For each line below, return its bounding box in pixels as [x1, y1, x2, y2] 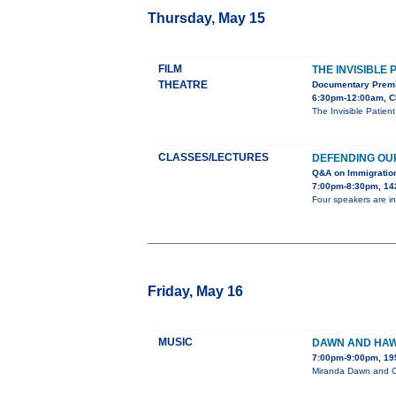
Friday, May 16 [148, 284, 243, 300]
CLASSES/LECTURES [158, 151, 269, 164]
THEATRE [158, 79, 208, 92]
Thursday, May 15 [148, 11, 265, 27]
